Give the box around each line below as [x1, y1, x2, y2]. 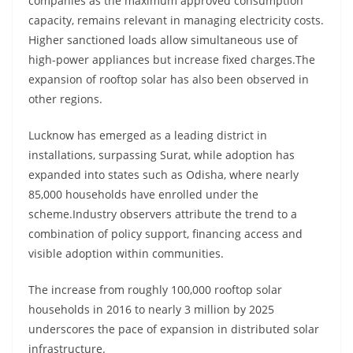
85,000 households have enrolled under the [28, 187, 258, 203]
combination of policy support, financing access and [28, 226, 303, 242]
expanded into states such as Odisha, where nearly [28, 167, 299, 183]
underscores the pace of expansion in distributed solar [28, 321, 319, 337]
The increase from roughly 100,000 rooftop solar [28, 282, 282, 298]
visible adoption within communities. [28, 246, 224, 262]
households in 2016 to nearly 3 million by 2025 [28, 302, 274, 318]
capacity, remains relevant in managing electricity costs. [28, 13, 324, 28]
